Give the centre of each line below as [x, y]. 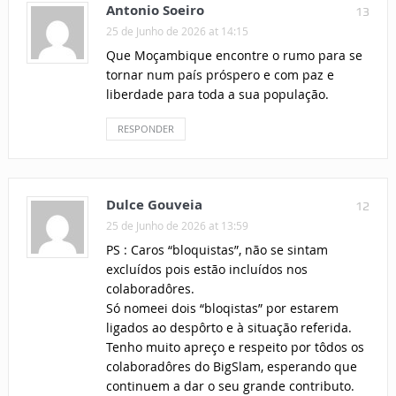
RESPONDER [145, 129]
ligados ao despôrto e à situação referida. [228, 328]
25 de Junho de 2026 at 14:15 [177, 31]
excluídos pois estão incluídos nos [206, 270]
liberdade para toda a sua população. [217, 95]
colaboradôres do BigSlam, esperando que [231, 367]
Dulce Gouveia [154, 205]
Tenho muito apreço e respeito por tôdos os [235, 347]
